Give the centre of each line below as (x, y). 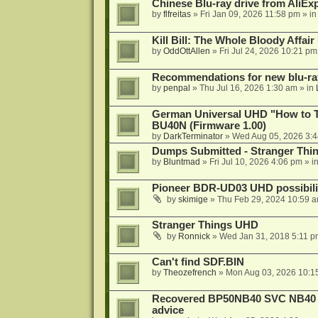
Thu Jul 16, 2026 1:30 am (248, 88)
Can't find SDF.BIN (198, 262)
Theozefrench (190, 273)
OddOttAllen (186, 51)
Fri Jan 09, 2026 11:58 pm (250, 15)
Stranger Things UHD (205, 225)
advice (168, 311)
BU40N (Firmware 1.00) (209, 126)
